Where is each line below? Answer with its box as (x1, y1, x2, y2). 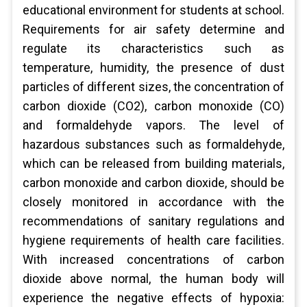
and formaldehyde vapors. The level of (22, 118, 285, 132)
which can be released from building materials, (22, 156, 285, 171)
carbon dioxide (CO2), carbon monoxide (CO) (22, 99, 285, 113)
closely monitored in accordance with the (22, 195, 285, 209)
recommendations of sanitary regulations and (22, 214, 285, 228)
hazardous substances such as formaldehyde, (22, 137, 285, 151)
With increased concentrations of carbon (22, 252, 285, 267)
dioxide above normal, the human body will (22, 271, 285, 286)
